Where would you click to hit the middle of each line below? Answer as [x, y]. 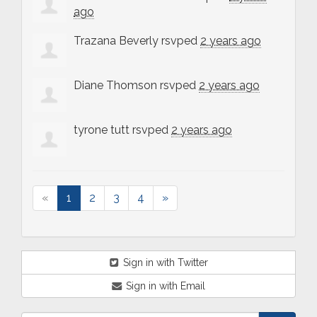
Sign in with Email [165, 286]
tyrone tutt [102, 129]
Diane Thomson [115, 85]
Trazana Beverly [116, 40]
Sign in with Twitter [165, 262]
